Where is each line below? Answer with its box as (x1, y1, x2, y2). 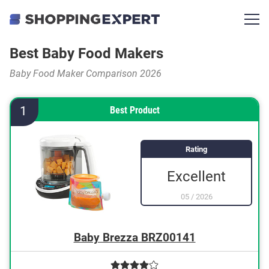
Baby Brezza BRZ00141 (73, 231, 196, 244)
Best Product (109, 104, 160, 116)
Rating (186, 144, 207, 154)
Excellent (167, 168, 226, 185)
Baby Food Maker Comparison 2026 (10, 68, 162, 79)
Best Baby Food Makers (10, 45, 163, 62)
